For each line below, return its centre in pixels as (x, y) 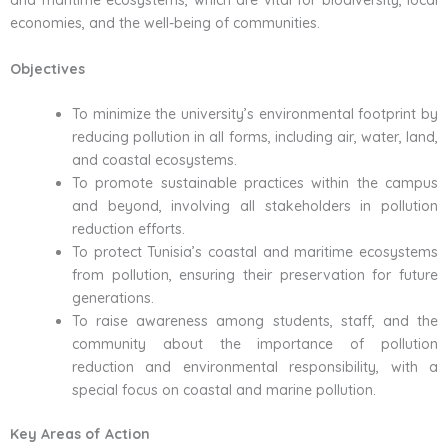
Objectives (47, 68)
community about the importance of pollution (255, 344)
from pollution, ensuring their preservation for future (255, 275)
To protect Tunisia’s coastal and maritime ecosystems (255, 252)
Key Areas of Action (80, 434)
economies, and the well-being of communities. (165, 23)
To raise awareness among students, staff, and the (255, 321)
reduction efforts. (128, 229)
